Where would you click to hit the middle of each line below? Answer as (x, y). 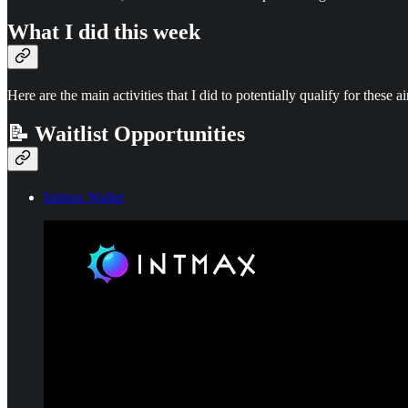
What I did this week (104, 32)
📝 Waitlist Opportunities (126, 134)
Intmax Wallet (84, 198)
